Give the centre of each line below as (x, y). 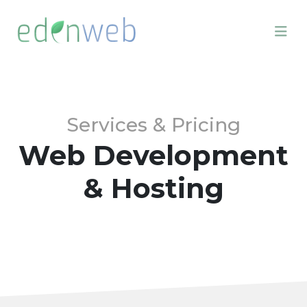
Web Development (153, 155)
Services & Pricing (153, 125)
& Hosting (153, 188)
